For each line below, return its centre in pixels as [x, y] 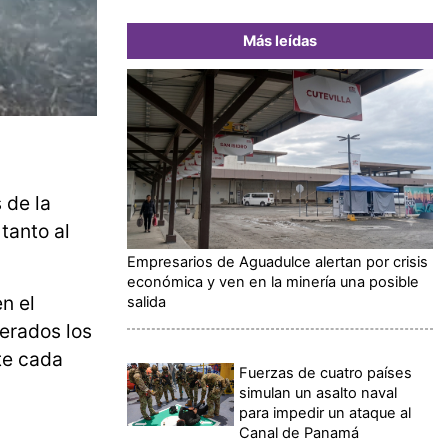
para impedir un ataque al [325, 412]
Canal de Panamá [299, 432]
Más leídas [280, 40]
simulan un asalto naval [318, 392]
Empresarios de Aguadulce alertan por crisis [277, 261]
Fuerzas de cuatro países [326, 372]
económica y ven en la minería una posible [273, 281]
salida [146, 301]
